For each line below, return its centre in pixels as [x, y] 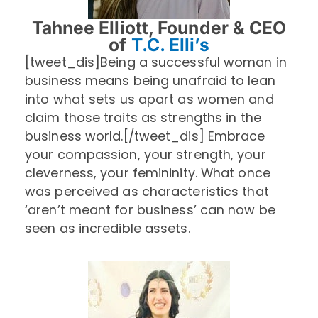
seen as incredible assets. [108, 229]
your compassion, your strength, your [146, 155]
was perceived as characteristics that [147, 192]
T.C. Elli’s [170, 45]
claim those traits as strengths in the [143, 118]
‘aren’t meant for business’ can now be [150, 210]
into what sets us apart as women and [149, 99]
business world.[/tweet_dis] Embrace [145, 136]
